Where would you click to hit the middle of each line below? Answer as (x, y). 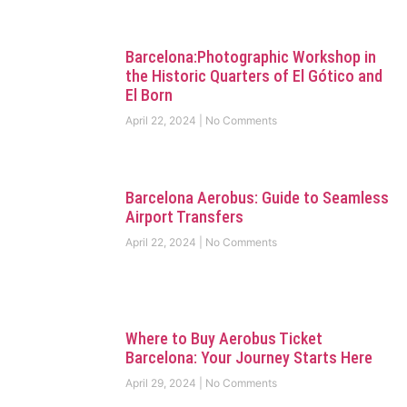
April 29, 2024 (162, 383)
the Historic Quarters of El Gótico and (253, 75)
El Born (149, 94)
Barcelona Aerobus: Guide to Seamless (257, 197)
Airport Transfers (184, 216)
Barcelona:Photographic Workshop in (250, 56)
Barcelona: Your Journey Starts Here (248, 358)
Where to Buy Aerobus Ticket (223, 339)
